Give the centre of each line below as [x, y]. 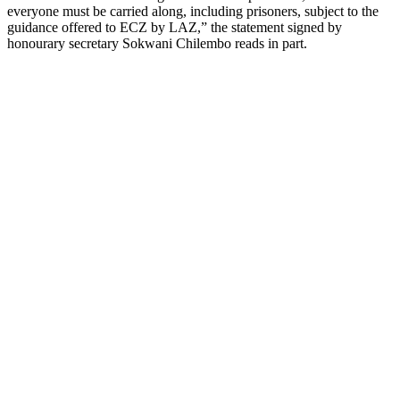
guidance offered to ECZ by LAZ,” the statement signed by [175, 27]
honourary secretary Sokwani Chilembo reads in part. [157, 43]
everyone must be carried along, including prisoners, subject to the [193, 11]
